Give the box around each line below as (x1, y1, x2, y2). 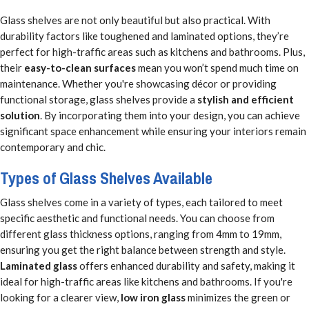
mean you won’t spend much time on (136, 61, 299, 74)
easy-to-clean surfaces (24, 61, 136, 74)
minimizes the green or (186, 291, 290, 304)
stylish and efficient (197, 92, 294, 106)
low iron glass (121, 291, 186, 304)
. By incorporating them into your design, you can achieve (40, 108, 300, 121)
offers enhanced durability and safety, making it (77, 259, 295, 272)
